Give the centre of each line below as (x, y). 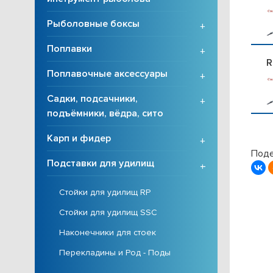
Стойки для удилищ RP (105, 192)
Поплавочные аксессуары (107, 74)
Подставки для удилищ (101, 163)
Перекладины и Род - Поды (115, 253)
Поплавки (69, 49)
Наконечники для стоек (108, 232)
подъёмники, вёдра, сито (105, 113)
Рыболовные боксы (93, 24)
